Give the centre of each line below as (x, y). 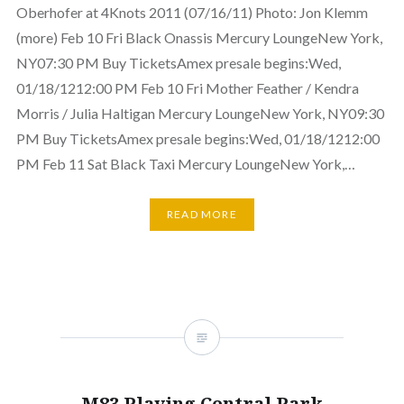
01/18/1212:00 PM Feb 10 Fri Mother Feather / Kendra (187, 87)
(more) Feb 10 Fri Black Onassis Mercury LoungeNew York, (199, 37)
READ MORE (202, 215)
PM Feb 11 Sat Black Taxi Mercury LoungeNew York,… (185, 163)
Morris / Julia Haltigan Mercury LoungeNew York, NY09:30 (200, 113)
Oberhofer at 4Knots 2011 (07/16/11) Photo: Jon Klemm (192, 12)
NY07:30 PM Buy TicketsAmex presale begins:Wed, (178, 62)
